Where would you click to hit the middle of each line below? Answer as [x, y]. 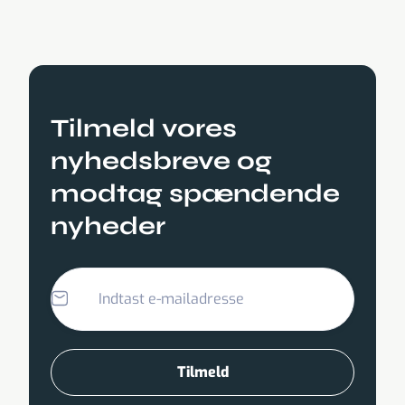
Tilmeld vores [144, 128]
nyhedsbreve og [161, 160]
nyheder [108, 226]
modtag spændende [195, 193]
